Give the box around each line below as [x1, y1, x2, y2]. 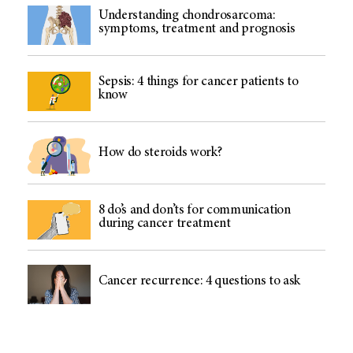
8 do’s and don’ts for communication [98, 203, 291, 217]
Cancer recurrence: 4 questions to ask [98, 275, 302, 289]
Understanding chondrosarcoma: [98, 9, 276, 23]
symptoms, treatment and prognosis [98, 22, 295, 36]
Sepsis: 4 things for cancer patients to [98, 75, 299, 89]
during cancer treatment [98, 217, 231, 231]
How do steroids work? [98, 146, 222, 160]
